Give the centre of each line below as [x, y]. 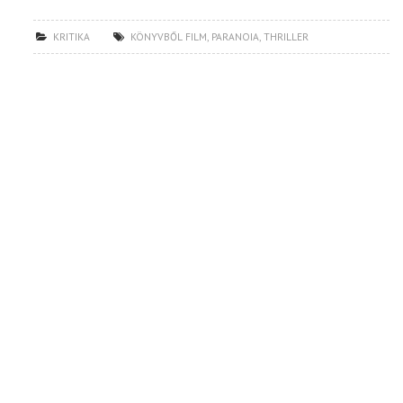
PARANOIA [236, 37]
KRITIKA [72, 37]
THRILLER [287, 37]
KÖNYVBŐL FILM [169, 37]
